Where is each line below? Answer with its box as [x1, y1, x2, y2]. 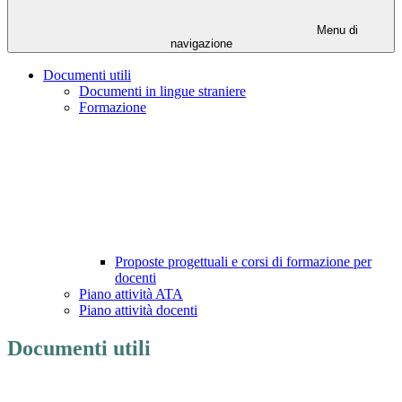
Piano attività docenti [79, 302, 197, 319]
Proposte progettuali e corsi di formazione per [115, 254, 371, 270]
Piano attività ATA [79, 286, 183, 302]
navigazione [170, 37, 232, 51]
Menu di [313, 23, 358, 38]
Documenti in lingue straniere [79, 83, 246, 100]
